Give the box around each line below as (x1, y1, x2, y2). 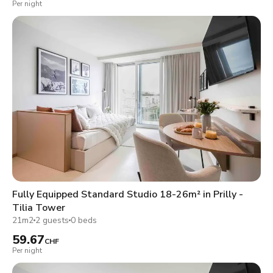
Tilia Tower (12, 200, 65, 214)
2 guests (35, 214, 69, 226)
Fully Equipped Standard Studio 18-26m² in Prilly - (12, 187, 243, 201)
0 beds (71, 214, 97, 226)
